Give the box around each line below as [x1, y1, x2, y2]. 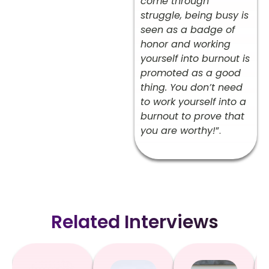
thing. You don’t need [141, 80, 243, 95]
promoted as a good [141, 66, 241, 80]
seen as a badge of [141, 23, 235, 37]
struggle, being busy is [141, 8, 249, 23]
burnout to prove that [141, 109, 244, 124]
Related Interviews [50, 209, 219, 235]
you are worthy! [141, 124, 216, 138]
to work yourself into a [141, 95, 246, 109]
